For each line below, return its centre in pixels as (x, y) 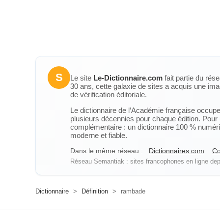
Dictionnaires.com (177, 151)
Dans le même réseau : (107, 151)
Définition (95, 191)
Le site (82, 78)
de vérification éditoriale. (109, 95)
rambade (132, 191)
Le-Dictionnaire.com (128, 78)
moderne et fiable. (99, 135)
